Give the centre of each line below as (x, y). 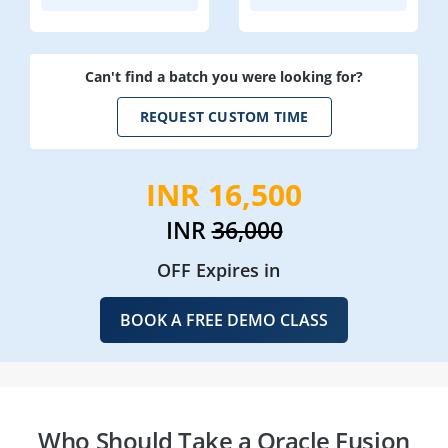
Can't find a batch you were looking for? (224, 76)
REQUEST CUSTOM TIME (224, 117)
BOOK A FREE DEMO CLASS (224, 319)
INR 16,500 (224, 194)
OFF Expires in (218, 269)
